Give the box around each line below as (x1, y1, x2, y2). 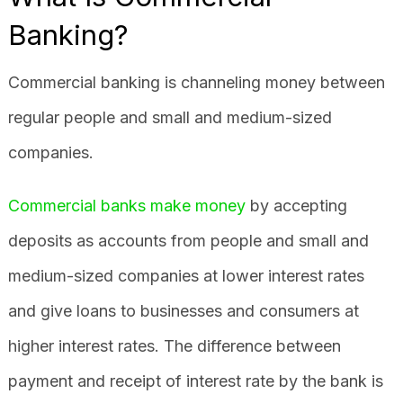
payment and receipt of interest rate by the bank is (7, 371, 383, 390)
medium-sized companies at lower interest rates (7, 265, 364, 285)
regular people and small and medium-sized (7, 107, 332, 127)
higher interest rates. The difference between (7, 336, 341, 355)
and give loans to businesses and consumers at (7, 300, 359, 320)
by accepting (245, 195, 347, 215)
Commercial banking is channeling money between (7, 72, 385, 92)
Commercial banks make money (7, 195, 246, 215)
